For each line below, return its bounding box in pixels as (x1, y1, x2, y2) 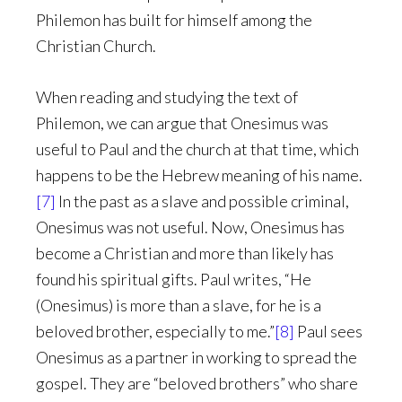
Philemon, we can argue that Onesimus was (36, 113, 328, 133)
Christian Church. (36, 36, 156, 56)
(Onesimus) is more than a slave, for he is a (36, 295, 321, 315)
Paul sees (294, 321, 363, 341)
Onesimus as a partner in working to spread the (36, 347, 357, 367)
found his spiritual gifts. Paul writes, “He (36, 269, 311, 289)
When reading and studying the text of (36, 87, 298, 107)
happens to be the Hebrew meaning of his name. (36, 165, 363, 185)
